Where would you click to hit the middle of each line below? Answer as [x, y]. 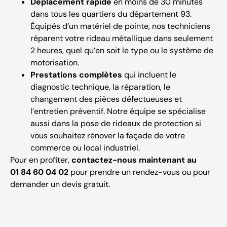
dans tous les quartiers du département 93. [111, 14]
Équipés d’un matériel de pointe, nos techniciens [120, 26]
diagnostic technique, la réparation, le [100, 87]
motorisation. [55, 62]
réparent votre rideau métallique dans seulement [122, 38]
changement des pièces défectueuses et [106, 99]
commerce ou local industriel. [85, 147]
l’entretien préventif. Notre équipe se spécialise [118, 111]
